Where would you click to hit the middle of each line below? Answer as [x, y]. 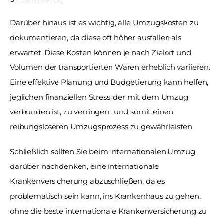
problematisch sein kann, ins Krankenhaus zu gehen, [105, 196]
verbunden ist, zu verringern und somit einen [92, 111]
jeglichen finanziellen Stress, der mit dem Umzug [99, 97]
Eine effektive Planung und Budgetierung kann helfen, [109, 82]
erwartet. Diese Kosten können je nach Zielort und [101, 52]
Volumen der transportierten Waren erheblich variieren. [110, 67]
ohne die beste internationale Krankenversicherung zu [109, 211]
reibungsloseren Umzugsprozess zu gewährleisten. [102, 126]
